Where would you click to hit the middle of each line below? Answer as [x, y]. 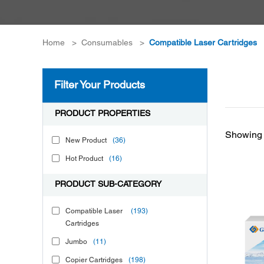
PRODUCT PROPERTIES [103, 114]
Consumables [107, 43]
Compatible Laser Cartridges [203, 43]
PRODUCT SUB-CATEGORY [108, 185]
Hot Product [84, 159]
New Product [86, 141]
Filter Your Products [100, 85]
